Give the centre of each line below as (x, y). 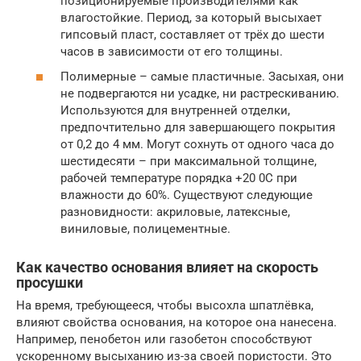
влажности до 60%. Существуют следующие (187, 195)
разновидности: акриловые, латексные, (175, 212)
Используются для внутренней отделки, (175, 111)
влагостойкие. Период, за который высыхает (191, 17)
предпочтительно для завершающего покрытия (198, 128)
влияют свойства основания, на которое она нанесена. (176, 323)
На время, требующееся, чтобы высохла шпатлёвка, (165, 306)
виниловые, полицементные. (145, 229)
